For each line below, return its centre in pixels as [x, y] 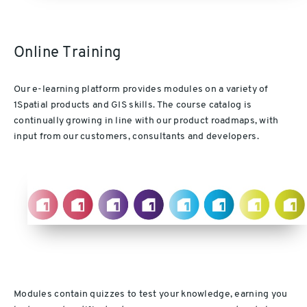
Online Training [67, 53]
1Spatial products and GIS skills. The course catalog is [133, 106]
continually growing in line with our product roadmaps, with [146, 121]
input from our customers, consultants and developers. [136, 137]
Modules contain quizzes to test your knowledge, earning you [151, 294]
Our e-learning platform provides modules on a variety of [141, 90]
